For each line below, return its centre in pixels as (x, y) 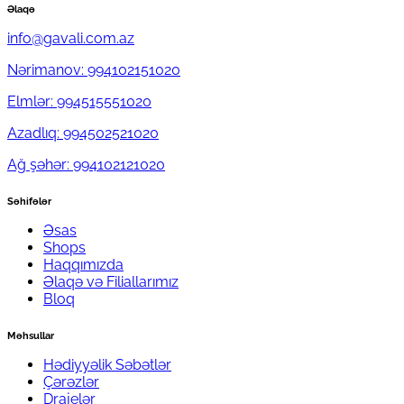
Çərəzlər (71, 381)
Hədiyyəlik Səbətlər (107, 364)
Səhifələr (29, 201)
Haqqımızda (83, 264)
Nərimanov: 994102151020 (94, 69)
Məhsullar (31, 335)
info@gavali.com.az (71, 38)
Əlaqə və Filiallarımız (111, 281)
